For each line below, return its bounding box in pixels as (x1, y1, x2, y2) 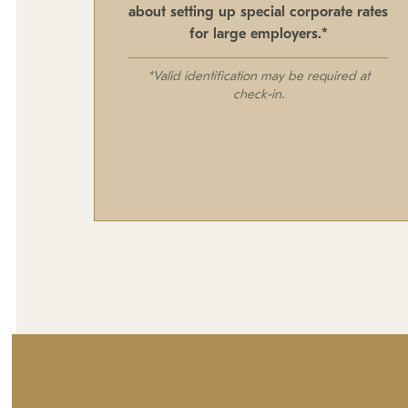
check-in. (232, 88, 284, 103)
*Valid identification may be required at (147, 70, 370, 85)
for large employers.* (189, 26, 328, 42)
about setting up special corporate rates (128, 5, 389, 20)
